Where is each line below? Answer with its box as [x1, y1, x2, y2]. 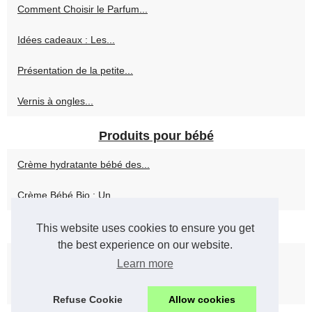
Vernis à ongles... [17, 95, 93, 107]
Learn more [116, 258, 173, 270]
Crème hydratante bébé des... [17, 159, 150, 171]
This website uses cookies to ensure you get [36, 222, 254, 235]
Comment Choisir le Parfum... [17, 3, 148, 15]
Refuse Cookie [53, 294, 123, 306]
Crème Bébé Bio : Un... [17, 189, 119, 201]
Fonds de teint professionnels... [17, 253, 156, 265]
